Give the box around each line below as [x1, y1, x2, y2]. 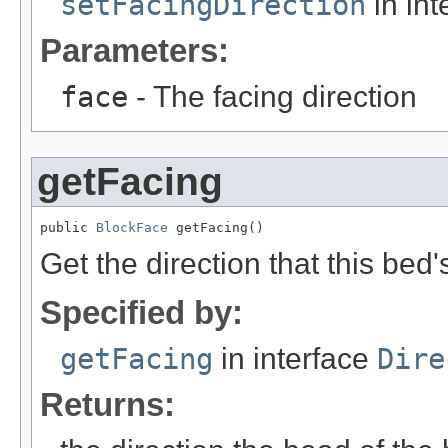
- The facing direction [128, 79, 417, 113]
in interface [213, 341, 377, 375]
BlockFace [96, 219, 168, 235]
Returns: [40, 385, 175, 423]
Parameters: [40, 31, 229, 69]
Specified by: [40, 293, 243, 331]
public [40, 219, 96, 235]
